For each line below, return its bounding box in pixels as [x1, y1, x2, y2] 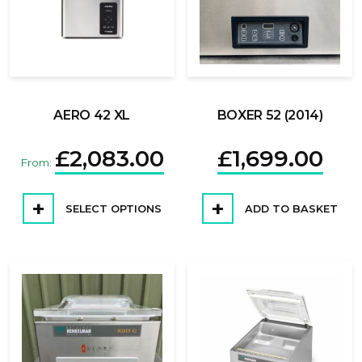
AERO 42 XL [53, 107, 131, 123]
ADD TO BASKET [242, 203, 339, 216]
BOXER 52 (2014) [217, 107, 323, 123]
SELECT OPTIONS [61, 203, 162, 216]
